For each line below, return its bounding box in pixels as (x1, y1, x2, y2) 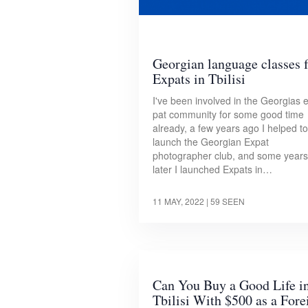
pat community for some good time (153, 107, 304, 122)
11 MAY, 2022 (153, 195, 204, 208)
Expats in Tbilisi (153, 69, 245, 89)
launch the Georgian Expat (153, 135, 269, 149)
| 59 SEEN (206, 195, 245, 208)
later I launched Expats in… (153, 162, 272, 177)
